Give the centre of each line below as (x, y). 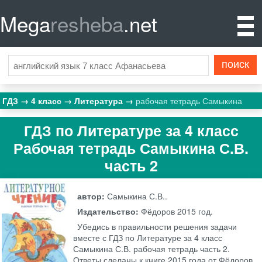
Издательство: (109, 211)
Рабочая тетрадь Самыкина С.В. (131, 148)
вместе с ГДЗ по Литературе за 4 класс (148, 238)
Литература (100, 101)
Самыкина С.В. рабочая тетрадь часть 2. (152, 249)
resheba (87, 23)
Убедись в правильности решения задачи (157, 227)
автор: (92, 196)
